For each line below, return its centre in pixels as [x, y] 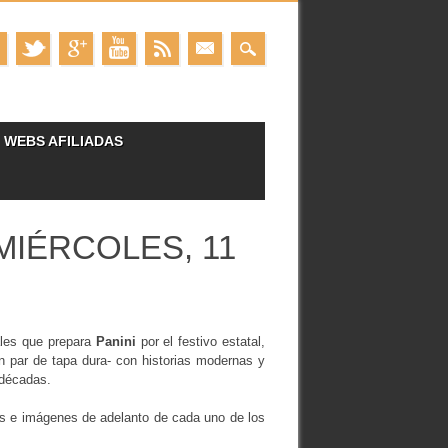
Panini [115, 341]
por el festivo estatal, [200, 341]
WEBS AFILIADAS [63, 141]
